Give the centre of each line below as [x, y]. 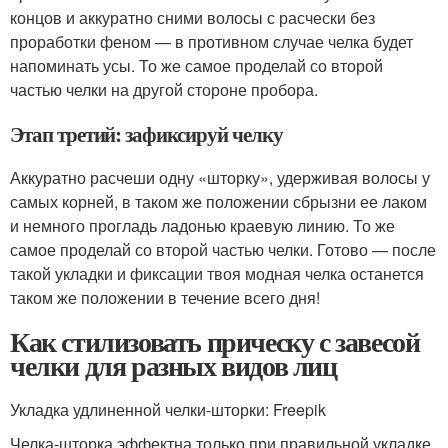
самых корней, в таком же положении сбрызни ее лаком [218, 201]
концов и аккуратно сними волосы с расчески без [192, 17]
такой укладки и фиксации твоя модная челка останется [217, 273]
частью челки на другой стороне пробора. [164, 89]
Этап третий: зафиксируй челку [146, 134]
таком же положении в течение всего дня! [165, 297]
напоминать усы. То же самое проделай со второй [196, 65]
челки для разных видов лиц [173, 365]
